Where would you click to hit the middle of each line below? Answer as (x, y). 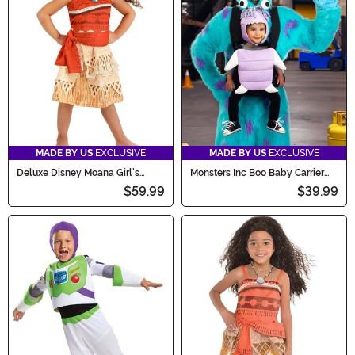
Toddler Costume (55, 183)
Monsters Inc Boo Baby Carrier (257, 173)
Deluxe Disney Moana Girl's (78, 173)
